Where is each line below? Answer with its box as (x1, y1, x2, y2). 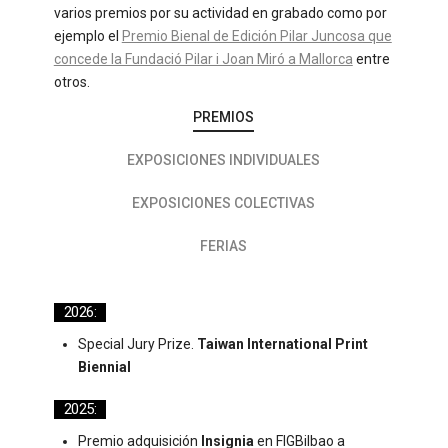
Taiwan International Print (196, 336, 368, 352)
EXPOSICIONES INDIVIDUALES (127, 152, 321, 168)
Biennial (77, 359, 131, 375)
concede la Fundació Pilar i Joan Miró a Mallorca (53, 51, 353, 67)
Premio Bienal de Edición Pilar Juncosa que (121, 28, 392, 44)
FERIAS (200, 238, 248, 254)
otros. (53, 74, 90, 90)
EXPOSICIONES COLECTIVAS (132, 195, 316, 211)
